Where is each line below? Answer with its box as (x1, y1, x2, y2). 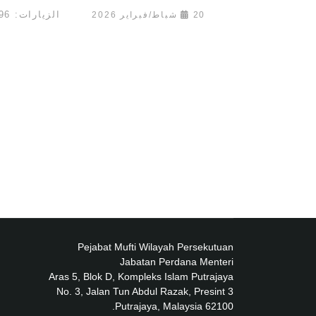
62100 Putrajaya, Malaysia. (205, 300, 233, 312)
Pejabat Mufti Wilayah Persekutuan (78, 241, 233, 253)
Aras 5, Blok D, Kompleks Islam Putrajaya (49, 271, 233, 283)
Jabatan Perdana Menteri (120, 256, 233, 268)
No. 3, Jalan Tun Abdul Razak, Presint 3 (56, 286, 233, 298)
